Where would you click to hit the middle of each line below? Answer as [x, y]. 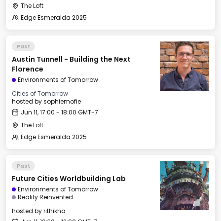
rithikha [55, 211]
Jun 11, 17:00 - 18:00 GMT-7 [59, 112]
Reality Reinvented [45, 197]
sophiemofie [62, 101]
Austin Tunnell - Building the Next [71, 59]
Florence [28, 69]
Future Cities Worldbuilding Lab [69, 179]
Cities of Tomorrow [40, 93]
